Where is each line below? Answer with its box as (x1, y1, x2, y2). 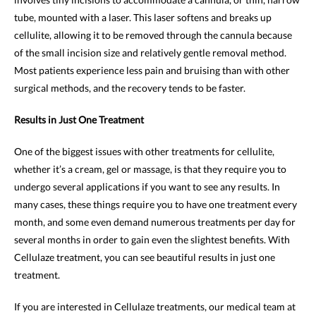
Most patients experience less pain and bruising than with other (14, 63, 290, 76)
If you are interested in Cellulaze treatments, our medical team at (14, 300, 296, 312)
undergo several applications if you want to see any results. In (14, 180, 280, 193)
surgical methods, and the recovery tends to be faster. (14, 81, 245, 94)
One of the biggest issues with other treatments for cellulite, (14, 145, 274, 157)
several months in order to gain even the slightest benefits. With (14, 233, 290, 245)
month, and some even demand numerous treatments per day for (14, 215, 296, 228)
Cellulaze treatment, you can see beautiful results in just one (14, 250, 275, 263)
